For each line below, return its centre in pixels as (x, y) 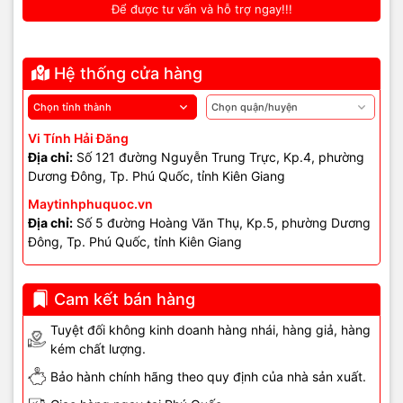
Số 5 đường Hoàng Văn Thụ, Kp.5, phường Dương (222, 222)
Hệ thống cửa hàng (128, 73)
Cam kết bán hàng (125, 299)
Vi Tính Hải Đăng (78, 138)
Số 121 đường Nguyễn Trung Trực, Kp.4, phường (219, 157)
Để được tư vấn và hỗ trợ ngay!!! (201, 9)
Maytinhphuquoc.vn (90, 203)
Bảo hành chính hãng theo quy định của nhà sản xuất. (208, 376)
